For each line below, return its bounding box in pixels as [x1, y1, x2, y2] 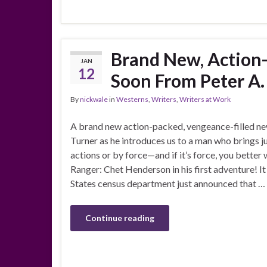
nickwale [80, 95, 108, 104]
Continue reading [85, 213, 154, 223]
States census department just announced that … [70, 178, 265, 190]
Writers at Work [179, 95, 231, 104]
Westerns [116, 95, 148, 104]
